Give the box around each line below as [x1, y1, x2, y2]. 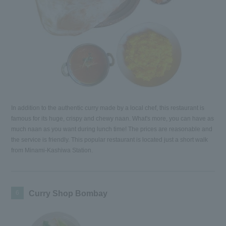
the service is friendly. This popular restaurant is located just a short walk [11, 136, 208, 144]
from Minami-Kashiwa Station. [11, 147, 93, 154]
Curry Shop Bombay [29, 189, 108, 198]
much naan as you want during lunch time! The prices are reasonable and [11, 126, 213, 133]
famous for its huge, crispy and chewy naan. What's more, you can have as [11, 115, 214, 123]
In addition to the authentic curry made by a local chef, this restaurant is [11, 104, 205, 112]
